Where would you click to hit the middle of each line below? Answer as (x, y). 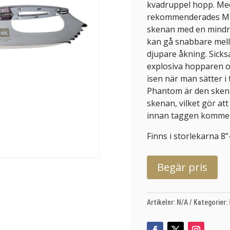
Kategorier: (211, 203)
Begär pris (182, 167)
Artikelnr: (161, 203)
